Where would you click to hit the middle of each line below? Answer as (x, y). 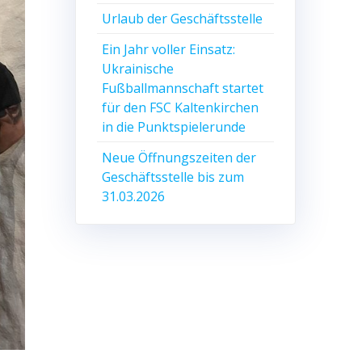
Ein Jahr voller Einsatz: (169, 49)
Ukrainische (138, 68)
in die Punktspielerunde (174, 126)
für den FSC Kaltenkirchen (181, 107)
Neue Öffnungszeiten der (179, 157)
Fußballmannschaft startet (183, 88)
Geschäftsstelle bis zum (173, 177)
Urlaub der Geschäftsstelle (183, 18)
